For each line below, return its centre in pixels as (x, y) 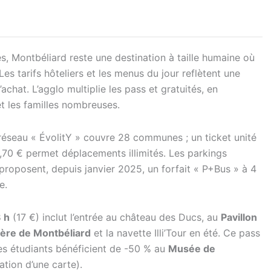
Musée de (192, 249)
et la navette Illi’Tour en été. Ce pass (175, 233)
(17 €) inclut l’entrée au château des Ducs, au (115, 217)
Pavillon (239, 217)
